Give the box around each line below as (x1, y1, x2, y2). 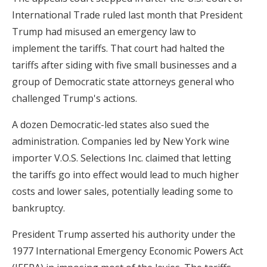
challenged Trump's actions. (12, 91, 137, 105)
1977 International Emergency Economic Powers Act (12, 244, 243, 257)
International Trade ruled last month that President (12, 8, 243, 21)
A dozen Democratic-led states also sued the (12, 117, 209, 131)
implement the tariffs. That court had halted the (12, 41, 225, 55)
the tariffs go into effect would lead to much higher (12, 167, 239, 181)
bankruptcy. (12, 201, 65, 215)
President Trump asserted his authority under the (12, 227, 235, 241)
